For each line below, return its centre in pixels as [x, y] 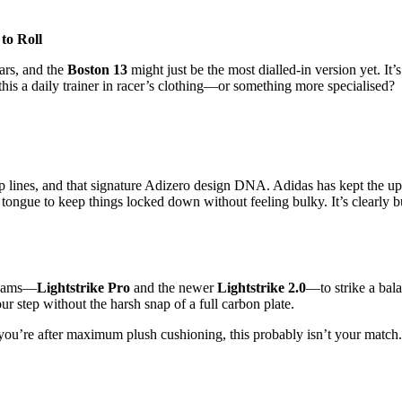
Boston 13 [97, 69]
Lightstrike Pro [83, 287]
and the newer [174, 287]
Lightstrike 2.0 [262, 287]
